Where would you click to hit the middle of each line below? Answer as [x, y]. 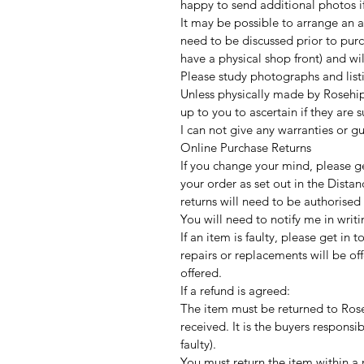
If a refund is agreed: [235, 290]
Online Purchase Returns [246, 147]
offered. [203, 272]
